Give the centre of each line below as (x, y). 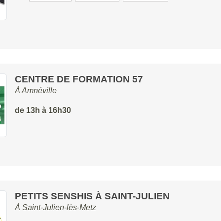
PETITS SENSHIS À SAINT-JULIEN (92, 196)
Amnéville (39, 91)
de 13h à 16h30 (43, 110)
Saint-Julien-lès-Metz (59, 207)
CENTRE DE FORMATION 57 (79, 79)
